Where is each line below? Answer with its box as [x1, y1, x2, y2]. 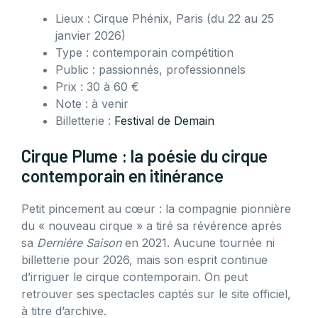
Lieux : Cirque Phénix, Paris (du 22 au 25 [55, 11, 274, 26]
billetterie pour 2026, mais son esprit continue [21, 252, 268, 267]
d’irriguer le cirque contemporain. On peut [21, 269, 248, 284]
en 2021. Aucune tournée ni [121, 235, 275, 250]
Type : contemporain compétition [55, 45, 234, 60]
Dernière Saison [37, 235, 121, 250]
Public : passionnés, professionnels [55, 62, 246, 77]
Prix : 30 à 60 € [55, 79, 139, 94]
